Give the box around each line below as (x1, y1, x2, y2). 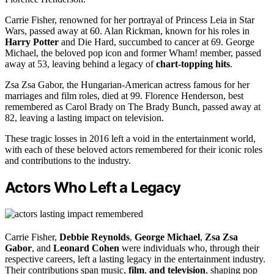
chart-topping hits (156, 59, 230, 70)
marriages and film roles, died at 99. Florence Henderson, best (5, 91, 243, 102)
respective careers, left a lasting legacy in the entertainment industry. (5, 253, 265, 264)
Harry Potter (5, 37, 59, 48)
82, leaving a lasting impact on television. (5, 113, 164, 124)
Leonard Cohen (53, 242, 119, 253)
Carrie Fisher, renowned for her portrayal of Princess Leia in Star (5, 15, 254, 26)
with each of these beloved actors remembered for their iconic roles (5, 144, 262, 155)
